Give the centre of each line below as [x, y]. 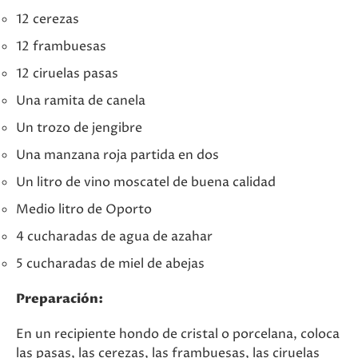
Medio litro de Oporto [84, 209]
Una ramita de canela [81, 101]
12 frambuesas [61, 46]
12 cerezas [48, 19]
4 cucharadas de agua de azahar [114, 237]
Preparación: [60, 299]
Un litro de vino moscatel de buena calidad [146, 182]
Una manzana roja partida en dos [117, 155]
